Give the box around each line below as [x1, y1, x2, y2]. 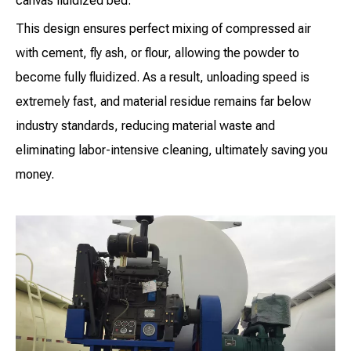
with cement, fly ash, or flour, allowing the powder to [16, 45, 299, 61]
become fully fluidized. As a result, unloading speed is [16, 70, 309, 85]
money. [16, 167, 54, 183]
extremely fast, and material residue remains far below [16, 94, 311, 110]
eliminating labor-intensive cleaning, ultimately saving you [16, 143, 327, 158]
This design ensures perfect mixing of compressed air [16, 21, 311, 37]
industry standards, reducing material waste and [16, 118, 275, 134]
